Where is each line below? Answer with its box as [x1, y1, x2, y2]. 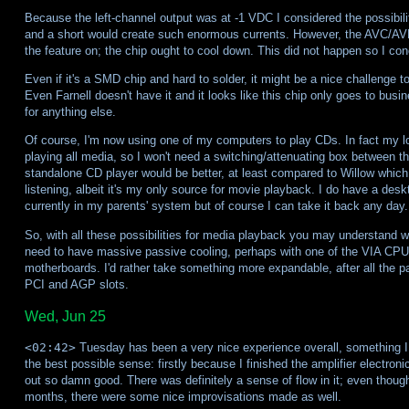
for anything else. [24, 105, 116, 120]
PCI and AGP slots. [24, 277, 129, 291]
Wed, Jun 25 [24, 308, 106, 324]
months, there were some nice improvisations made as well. [24, 389, 341, 404]
